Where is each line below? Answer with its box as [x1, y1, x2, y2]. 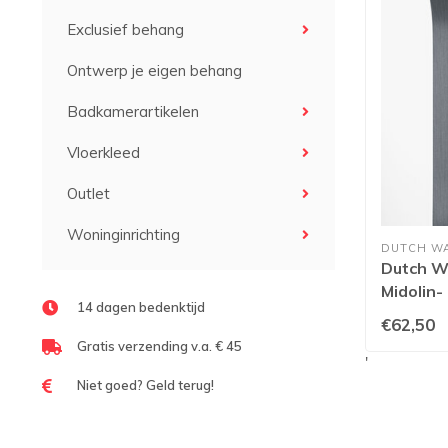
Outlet [67, 184, 110, 203]
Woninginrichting [67, 225, 180, 244]
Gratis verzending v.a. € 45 [77, 338, 242, 354]
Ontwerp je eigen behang [67, 61, 242, 80]
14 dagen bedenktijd [77, 299, 205, 315]
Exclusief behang [67, 20, 184, 39]
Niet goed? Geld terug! [77, 377, 214, 393]
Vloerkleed [67, 143, 140, 162]
